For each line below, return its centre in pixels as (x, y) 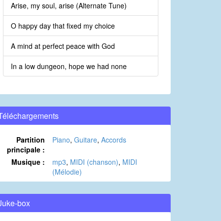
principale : (26, 150)
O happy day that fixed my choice (63, 26)
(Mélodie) (67, 172)
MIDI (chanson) (94, 162)
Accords (114, 140)
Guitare (86, 140)
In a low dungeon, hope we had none (69, 66)
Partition (31, 140)
